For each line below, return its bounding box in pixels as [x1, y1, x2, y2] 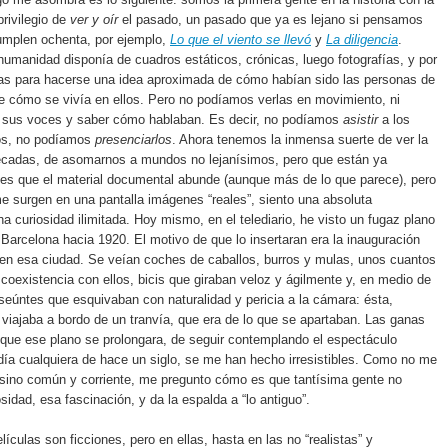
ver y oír [70, 11, 118, 27]
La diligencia [326, 31, 398, 47]
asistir [343, 111, 378, 127]
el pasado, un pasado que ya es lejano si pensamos [118, 11, 423, 27]
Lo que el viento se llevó [170, 31, 311, 47]
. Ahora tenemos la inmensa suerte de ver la [172, 131, 428, 147]
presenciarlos [95, 131, 172, 147]
